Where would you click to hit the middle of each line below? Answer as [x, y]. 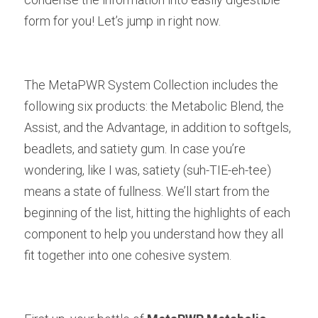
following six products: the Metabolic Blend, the [154, 106]
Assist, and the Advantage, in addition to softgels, [158, 127]
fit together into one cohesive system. [128, 255]
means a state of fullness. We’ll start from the [147, 191]
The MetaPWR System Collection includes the [151, 85]
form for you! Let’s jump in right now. [122, 21]
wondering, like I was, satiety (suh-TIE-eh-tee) [148, 170]
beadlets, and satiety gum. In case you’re [135, 149]
